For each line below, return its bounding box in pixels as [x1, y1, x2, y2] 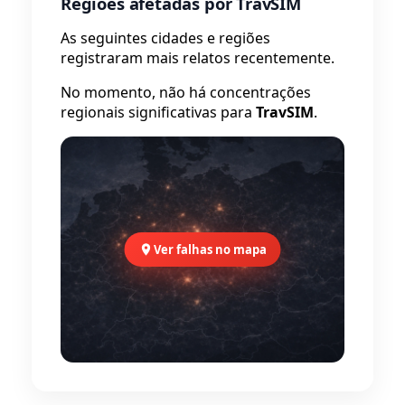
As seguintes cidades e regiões [61, 28, 270, 49]
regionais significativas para [61, 102, 256, 123]
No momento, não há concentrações [61, 82, 311, 103]
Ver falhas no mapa [153, 241, 267, 259]
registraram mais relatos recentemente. [61, 48, 334, 69]
